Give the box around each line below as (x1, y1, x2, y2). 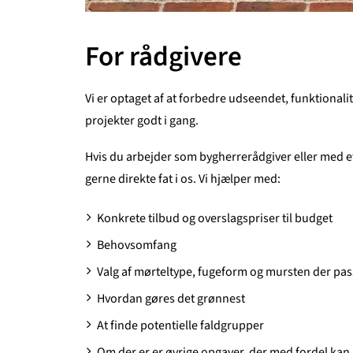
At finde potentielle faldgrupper (97, 317, 264, 334)
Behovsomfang (97, 236, 176, 254)
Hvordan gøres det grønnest (97, 290, 245, 307)
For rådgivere (85, 37, 242, 76)
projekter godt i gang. (85, 112, 199, 129)
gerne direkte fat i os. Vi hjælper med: (85, 170, 281, 188)
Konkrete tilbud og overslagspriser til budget (97, 210, 333, 227)
